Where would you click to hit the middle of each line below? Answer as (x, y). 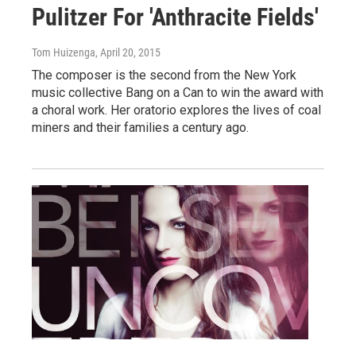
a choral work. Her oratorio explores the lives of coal (176, 110)
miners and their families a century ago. (140, 127)
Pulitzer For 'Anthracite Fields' (175, 17)
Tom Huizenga (64, 52)
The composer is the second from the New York (164, 75)
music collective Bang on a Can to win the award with (178, 92)
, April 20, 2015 (128, 52)
